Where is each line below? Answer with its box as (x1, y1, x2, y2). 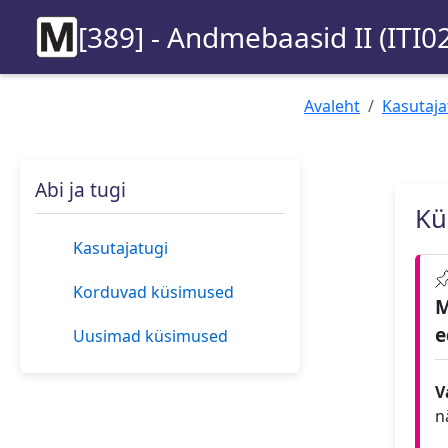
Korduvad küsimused (73, 281, 235, 303)
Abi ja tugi (35, 176, 126, 203)
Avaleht (304, 95, 360, 117)
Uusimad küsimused (73, 325, 229, 347)
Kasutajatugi (73, 237, 169, 259)
